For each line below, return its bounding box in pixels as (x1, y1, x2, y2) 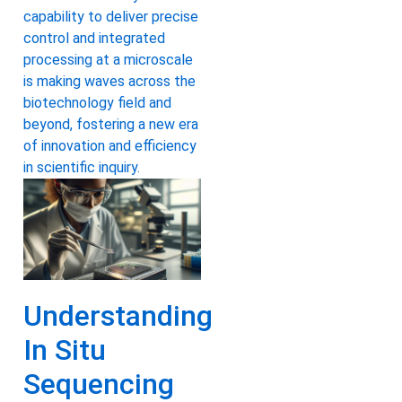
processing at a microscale (23, 50, 193, 68)
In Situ (23, 333, 106, 368)
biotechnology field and (23, 93, 171, 111)
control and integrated (23, 29, 165, 47)
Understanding (23, 299, 213, 334)
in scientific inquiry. (23, 158, 140, 176)
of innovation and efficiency (23, 136, 197, 154)
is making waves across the (23, 72, 196, 90)
